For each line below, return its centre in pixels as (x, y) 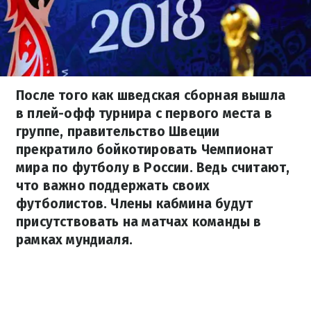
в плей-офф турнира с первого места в (144, 114)
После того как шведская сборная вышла (151, 95)
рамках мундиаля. (75, 240)
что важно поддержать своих (113, 186)
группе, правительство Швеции (118, 132)
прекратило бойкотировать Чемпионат (145, 150)
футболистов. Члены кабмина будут (135, 204)
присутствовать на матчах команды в (139, 222)
